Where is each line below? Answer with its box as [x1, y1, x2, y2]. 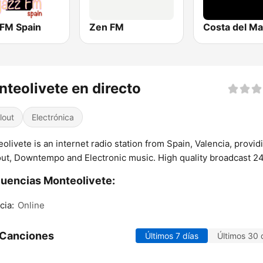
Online [18, 200, 45, 211]
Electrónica [32, 112, 74, 123]
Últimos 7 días [145, 231, 198, 241]
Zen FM [89, 21, 124, 33]
